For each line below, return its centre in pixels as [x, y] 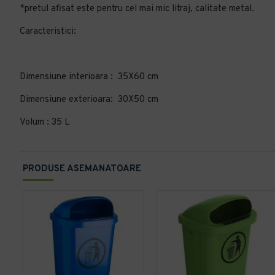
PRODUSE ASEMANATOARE [82, 169]
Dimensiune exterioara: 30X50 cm [90, 100]
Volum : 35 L [45, 122]
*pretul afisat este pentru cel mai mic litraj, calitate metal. [137, 9]
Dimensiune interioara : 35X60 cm [90, 77]
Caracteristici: [48, 32]
